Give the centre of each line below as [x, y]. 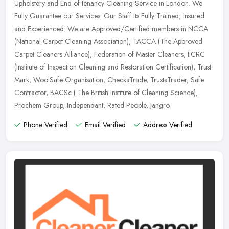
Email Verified [105, 124]
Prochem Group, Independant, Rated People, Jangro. [93, 105]
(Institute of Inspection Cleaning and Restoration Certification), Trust [113, 67]
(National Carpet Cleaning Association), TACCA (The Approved [108, 41]
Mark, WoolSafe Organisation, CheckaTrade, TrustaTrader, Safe [109, 79]
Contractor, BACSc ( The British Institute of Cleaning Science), [106, 92]
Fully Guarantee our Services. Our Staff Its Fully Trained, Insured [109, 16]
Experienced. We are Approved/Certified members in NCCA [118, 28]
